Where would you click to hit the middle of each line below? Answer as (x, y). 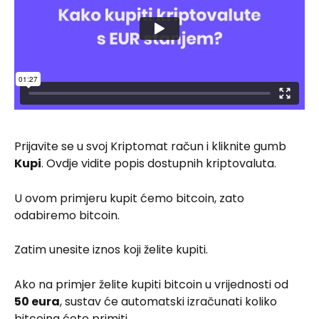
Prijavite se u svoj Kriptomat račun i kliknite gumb (152, 147)
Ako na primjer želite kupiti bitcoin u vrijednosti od (153, 285)
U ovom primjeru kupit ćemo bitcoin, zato (131, 198)
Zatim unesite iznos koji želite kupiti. (111, 250)
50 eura (37, 302)
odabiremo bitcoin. (67, 215)
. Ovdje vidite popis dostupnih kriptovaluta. (159, 164)
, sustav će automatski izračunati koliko (170, 302)
